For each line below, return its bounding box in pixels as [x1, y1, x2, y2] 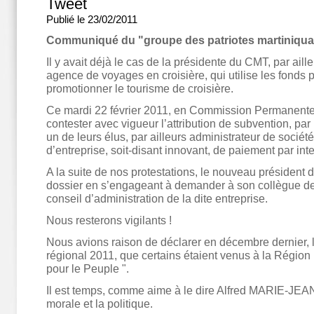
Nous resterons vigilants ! [46, 214, 172, 226]
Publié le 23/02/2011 [46, 13, 137, 25]
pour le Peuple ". [46, 262, 129, 275]
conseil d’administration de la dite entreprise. [46, 192, 268, 205]
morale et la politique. [46, 297, 153, 310]
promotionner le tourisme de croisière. [46, 82, 233, 95]
